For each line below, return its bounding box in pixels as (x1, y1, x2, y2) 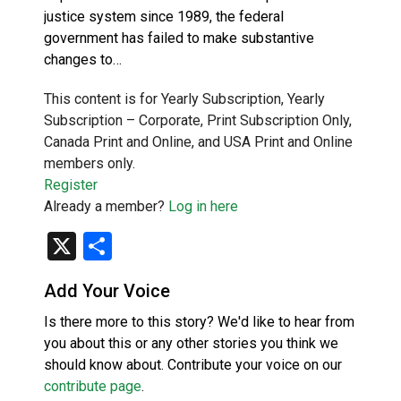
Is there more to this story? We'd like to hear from (44, 312, 354, 330)
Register (44, 175, 98, 193)
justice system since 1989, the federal (44, 7, 284, 25)
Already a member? (44, 197, 168, 215)
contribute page (44, 377, 141, 395)
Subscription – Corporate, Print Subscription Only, (44, 111, 352, 129)
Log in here (168, 197, 238, 215)
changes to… (44, 50, 122, 68)
